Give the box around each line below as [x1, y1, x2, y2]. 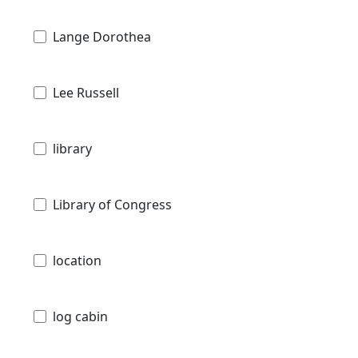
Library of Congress [53, 196, 172, 214]
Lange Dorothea [53, 28, 151, 46]
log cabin [53, 308, 108, 326]
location [53, 252, 101, 270]
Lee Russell [53, 84, 119, 102]
